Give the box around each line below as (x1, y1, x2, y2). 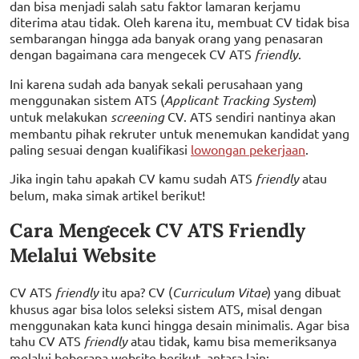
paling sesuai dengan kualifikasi (10, 140, 191, 157)
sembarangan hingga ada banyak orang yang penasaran (10, 29, 323, 46)
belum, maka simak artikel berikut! (10, 186, 205, 203)
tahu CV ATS (10, 333, 84, 349)
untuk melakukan (10, 107, 111, 124)
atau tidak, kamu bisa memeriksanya (131, 333, 337, 349)
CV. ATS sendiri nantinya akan (164, 107, 336, 124)
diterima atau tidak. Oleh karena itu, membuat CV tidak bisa (10, 13, 349, 30)
